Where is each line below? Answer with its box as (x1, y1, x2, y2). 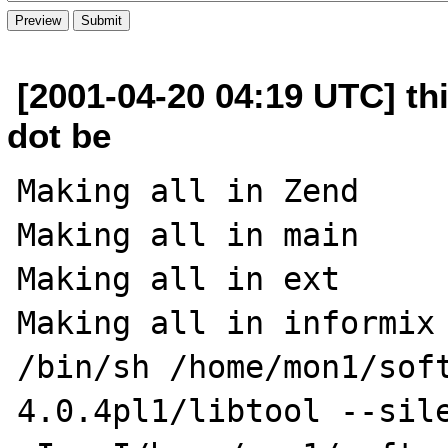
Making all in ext (17, 260, 341, 297)
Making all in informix (17, 304, 436, 341)
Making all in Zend (17, 172, 360, 209)
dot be (7, 115, 112, 155)
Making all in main (17, 216, 360, 253)
